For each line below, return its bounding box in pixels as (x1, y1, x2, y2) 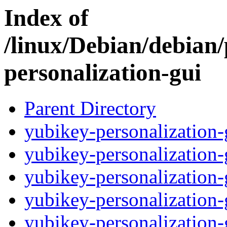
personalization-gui (4, 59, 201, 86)
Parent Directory (24, 97, 156, 120)
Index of (4, 5, 89, 31)
